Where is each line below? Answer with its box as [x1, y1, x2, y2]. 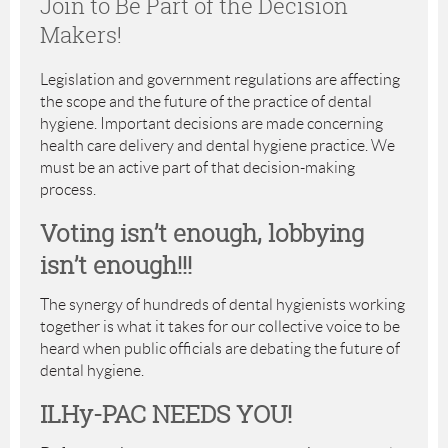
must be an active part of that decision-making [40, 158, 355, 176]
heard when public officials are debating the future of [40, 339, 400, 357]
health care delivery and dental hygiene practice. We [40, 136, 395, 154]
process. [40, 180, 96, 198]
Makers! [40, 19, 122, 49]
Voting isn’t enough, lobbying [40, 216, 364, 249]
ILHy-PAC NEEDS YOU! [40, 397, 292, 430]
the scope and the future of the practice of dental [40, 92, 372, 110]
